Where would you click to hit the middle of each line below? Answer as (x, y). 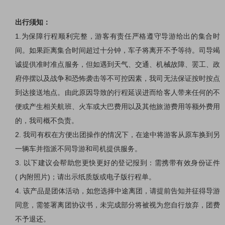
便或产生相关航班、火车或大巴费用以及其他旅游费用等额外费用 (118, 107)
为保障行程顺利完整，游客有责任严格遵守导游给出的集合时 (121, 36)
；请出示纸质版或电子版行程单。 (103, 177)
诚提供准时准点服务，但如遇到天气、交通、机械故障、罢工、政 (118, 65)
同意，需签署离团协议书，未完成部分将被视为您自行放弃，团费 (118, 205)
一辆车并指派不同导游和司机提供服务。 (78, 149)
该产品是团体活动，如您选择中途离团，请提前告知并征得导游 (122, 191)
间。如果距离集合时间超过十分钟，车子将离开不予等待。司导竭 (118, 50)
